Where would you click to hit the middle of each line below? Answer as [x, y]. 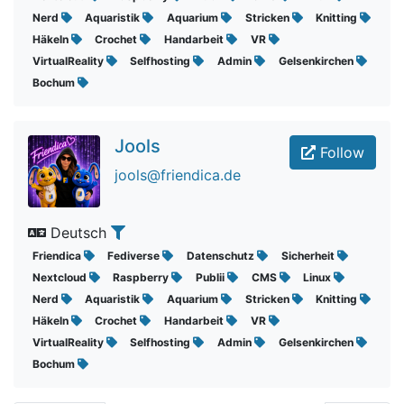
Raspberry [142, 277]
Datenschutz [221, 256]
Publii [211, 277]
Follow [340, 152]
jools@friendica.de [178, 175]
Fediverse [135, 256]
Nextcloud [60, 277]
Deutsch [78, 233]
